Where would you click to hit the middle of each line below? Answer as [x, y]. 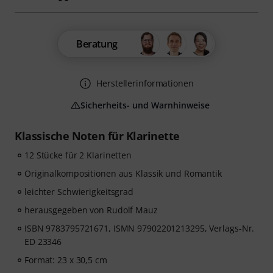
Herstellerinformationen [145, 83]
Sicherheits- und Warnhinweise [145, 105]
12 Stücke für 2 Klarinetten [78, 155]
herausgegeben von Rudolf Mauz [91, 210]
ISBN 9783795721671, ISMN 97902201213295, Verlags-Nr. [140, 228]
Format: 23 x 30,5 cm [66, 260]
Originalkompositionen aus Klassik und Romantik [123, 173]
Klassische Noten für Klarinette [97, 136]
